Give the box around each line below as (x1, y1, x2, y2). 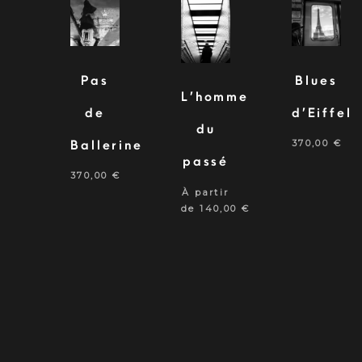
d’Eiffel (291, 105, 352, 120)
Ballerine (70, 137, 143, 153)
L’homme (180, 90, 250, 105)
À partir (182, 186, 229, 198)
